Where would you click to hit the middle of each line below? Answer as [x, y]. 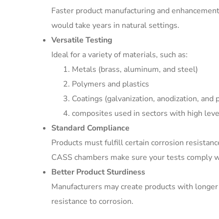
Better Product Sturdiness [98, 172]
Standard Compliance [90, 128]
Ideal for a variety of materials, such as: [120, 55]
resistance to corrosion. [92, 201]
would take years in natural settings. [115, 25]
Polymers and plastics [110, 84]
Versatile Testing [82, 40]
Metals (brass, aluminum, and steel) [135, 69]
